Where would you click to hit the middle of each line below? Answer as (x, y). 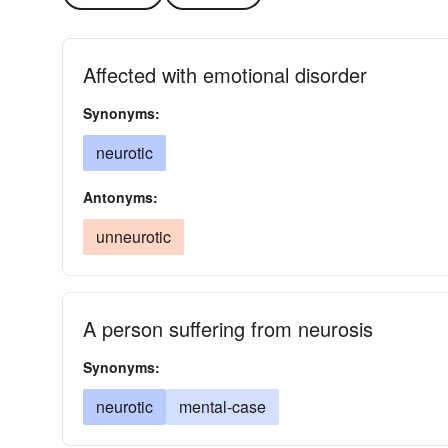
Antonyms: (120, 197)
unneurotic (133, 236)
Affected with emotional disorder (225, 74)
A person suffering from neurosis (228, 328)
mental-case (222, 406)
